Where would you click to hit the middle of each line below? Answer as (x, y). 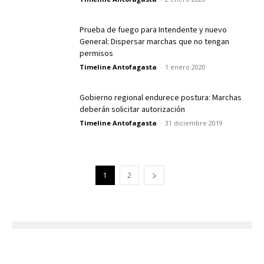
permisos (96, 53)
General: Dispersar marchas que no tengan (154, 42)
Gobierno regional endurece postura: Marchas (161, 98)
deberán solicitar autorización (132, 109)
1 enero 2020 (185, 67)
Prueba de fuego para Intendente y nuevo (153, 30)
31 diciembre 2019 (194, 123)
